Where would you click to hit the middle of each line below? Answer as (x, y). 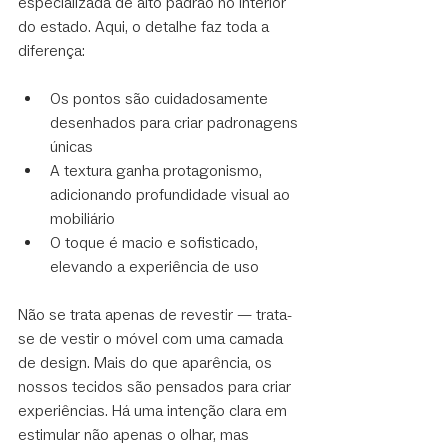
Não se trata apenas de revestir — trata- (155, 315)
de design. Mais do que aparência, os (147, 363)
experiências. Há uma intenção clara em (154, 411)
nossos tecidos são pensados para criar (156, 387)
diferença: (51, 51)
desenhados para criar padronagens (176, 123)
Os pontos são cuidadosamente (161, 99)
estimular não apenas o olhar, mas (135, 435)
